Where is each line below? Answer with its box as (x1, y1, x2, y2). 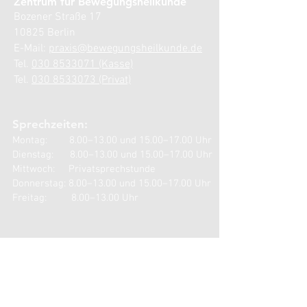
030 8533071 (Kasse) (32, 58, 133, 71)
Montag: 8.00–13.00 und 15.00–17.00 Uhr (12, 134, 212, 147)
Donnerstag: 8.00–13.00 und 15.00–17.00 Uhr (12, 177, 211, 190)
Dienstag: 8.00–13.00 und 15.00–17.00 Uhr (12, 149, 212, 161)
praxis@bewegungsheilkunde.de (49, 42, 202, 56)
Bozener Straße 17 (14, 10, 101, 24)
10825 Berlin (14, 26, 75, 40)
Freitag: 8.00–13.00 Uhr (12, 192, 138, 204)
